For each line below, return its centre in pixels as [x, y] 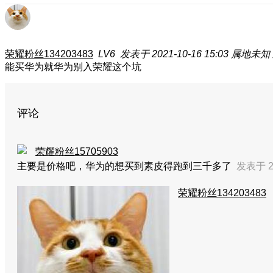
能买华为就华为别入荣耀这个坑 [73, 67]
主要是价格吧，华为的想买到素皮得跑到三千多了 [127, 166]
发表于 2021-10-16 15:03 [174, 54]
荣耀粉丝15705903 [77, 151]
